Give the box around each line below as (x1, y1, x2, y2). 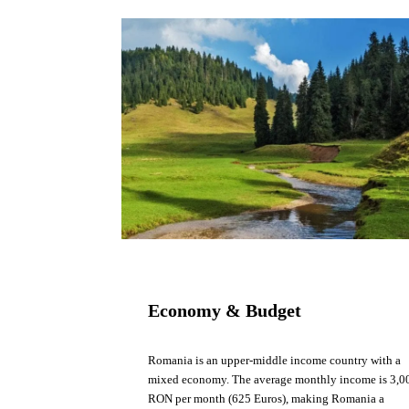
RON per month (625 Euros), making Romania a (148, 392, 385, 406)
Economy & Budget (148, 300, 302, 321)
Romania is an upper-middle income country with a (148, 353, 402, 368)
